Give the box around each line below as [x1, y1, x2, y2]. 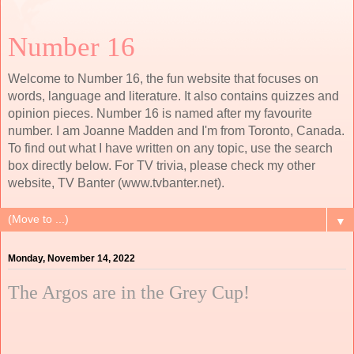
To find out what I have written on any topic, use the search [8, 141, 333, 155]
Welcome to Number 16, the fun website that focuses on [8, 72, 318, 85]
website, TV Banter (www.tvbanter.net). [8, 176, 224, 190]
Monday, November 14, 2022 [8, 253, 135, 265]
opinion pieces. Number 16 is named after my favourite [8, 107, 312, 120]
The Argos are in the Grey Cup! [8, 282, 250, 303]
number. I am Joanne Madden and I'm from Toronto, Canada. [8, 124, 345, 137]
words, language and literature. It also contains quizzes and [8, 89, 339, 103]
